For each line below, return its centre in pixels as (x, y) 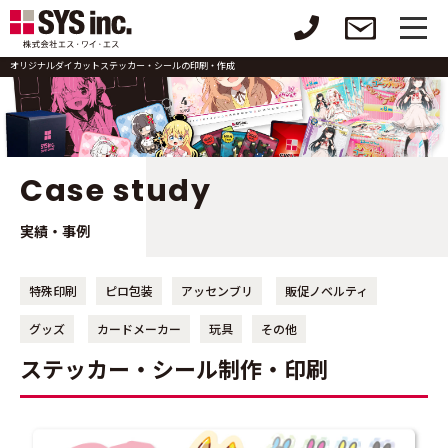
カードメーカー (139, 328)
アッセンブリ (217, 290)
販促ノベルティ (326, 290)
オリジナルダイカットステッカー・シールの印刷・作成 (122, 65)
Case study (115, 191)
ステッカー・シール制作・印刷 (174, 368)
